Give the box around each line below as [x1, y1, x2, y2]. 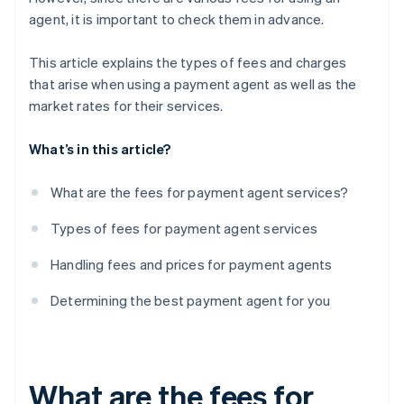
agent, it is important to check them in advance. [29, 10, 325, 29]
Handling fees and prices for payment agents [50, 255, 333, 274]
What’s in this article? [29, 140, 171, 159]
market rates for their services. [29, 96, 224, 115]
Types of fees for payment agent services [50, 219, 317, 238]
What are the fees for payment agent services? [50, 183, 348, 202]
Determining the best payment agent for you [50, 291, 331, 310]
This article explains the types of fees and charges [29, 53, 347, 72]
